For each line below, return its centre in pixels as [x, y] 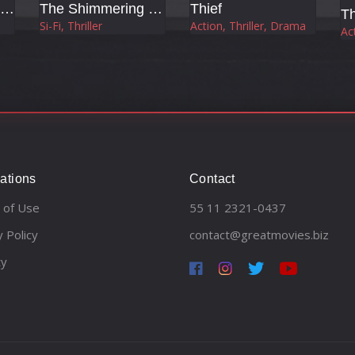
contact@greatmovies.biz [259, 234]
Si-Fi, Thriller [71, 26]
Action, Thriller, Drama [248, 26]
